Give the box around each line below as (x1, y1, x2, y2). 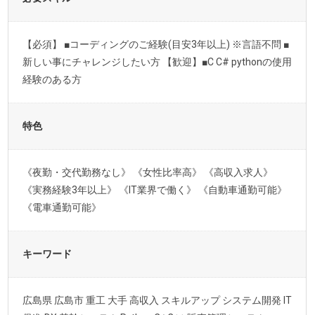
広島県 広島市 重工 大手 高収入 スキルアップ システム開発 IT (22, 295, 292, 306)
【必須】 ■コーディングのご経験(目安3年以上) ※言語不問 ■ (22, 39, 290, 50)
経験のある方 (22, 74, 82, 85)
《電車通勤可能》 (22, 202, 102, 213)
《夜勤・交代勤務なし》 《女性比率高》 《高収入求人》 (22, 167, 274, 178)
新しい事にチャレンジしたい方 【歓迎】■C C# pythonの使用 (22, 56, 292, 67)
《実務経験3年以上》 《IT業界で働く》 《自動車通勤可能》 (22, 184, 288, 195)
